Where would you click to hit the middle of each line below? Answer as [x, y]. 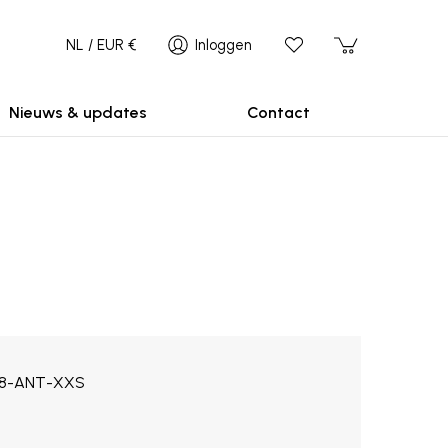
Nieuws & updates [78, 112]
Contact [278, 112]
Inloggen [223, 45]
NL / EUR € [101, 45]
